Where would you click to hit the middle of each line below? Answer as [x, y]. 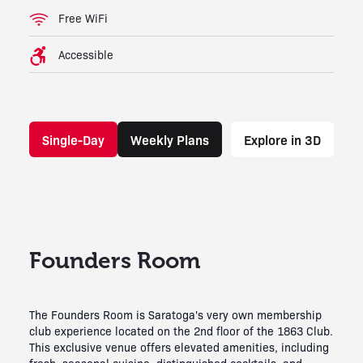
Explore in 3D [282, 139]
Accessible [86, 54]
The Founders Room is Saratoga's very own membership [175, 314]
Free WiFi [83, 17]
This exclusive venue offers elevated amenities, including [179, 346]
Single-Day [73, 139]
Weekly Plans [170, 139]
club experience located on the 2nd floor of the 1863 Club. [181, 330]
